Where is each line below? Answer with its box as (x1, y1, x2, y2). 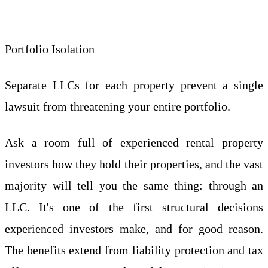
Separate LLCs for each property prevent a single (5, 78, 263, 92)
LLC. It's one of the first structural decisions (5, 200, 263, 214)
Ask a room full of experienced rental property (5, 135, 263, 149)
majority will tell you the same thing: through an (5, 178, 263, 192)
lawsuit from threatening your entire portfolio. (5, 99, 230, 113)
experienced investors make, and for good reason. (5, 221, 263, 235)
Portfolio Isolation (5, 42, 95, 56)
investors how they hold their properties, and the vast (5, 157, 263, 170)
